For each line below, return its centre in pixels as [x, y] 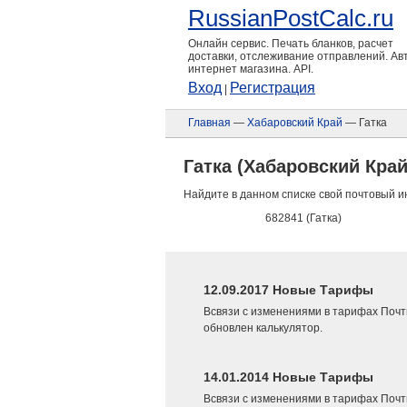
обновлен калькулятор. [263, 328]
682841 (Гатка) [303, 218]
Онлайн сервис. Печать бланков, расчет [291, 44]
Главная [209, 123]
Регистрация [273, 88]
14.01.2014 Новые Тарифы [288, 377]
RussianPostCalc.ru [291, 18]
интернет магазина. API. [251, 69]
